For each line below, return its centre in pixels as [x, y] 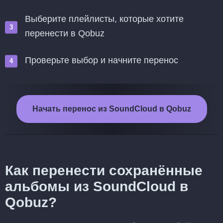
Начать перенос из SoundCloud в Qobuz [111, 109]
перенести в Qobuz [65, 33]
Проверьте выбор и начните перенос [102, 60]
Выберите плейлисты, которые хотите [104, 19]
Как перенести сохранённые [104, 170]
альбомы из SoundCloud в [97, 186]
